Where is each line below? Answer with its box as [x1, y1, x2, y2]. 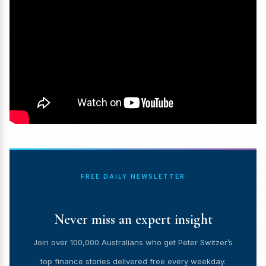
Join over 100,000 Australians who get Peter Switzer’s [33, 237, 233, 248]
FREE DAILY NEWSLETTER [81, 173, 185, 180]
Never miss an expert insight [53, 211, 213, 229]
